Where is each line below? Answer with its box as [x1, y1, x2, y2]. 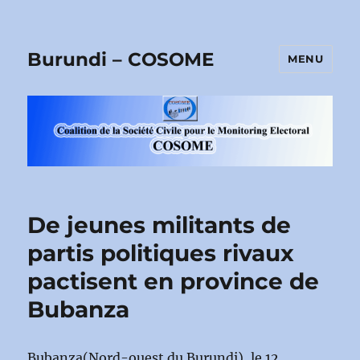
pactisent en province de [27, 267, 320, 295]
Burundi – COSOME [27, 47, 215, 71]
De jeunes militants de [27, 211, 292, 239]
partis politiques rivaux [27, 239, 295, 267]
